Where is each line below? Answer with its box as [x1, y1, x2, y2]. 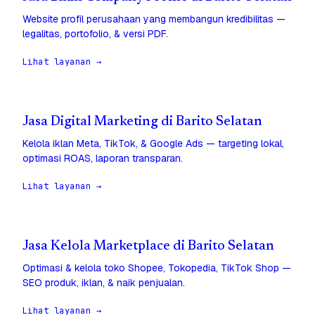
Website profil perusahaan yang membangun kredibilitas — [22, 13, 285, 26]
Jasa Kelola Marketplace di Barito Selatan [22, 240, 274, 254]
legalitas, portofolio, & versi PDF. [22, 27, 168, 41]
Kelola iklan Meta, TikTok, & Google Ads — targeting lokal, [22, 137, 284, 150]
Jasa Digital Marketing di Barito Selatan [22, 115, 262, 129]
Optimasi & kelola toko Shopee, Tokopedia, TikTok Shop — [22, 262, 291, 275]
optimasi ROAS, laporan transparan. [22, 152, 183, 165]
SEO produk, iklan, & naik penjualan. [22, 276, 185, 290]
